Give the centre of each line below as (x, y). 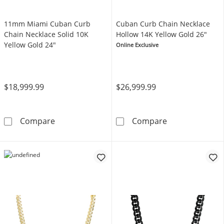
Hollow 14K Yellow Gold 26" (161, 34)
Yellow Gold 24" (30, 45)
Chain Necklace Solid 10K (46, 34)
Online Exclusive (137, 45)
